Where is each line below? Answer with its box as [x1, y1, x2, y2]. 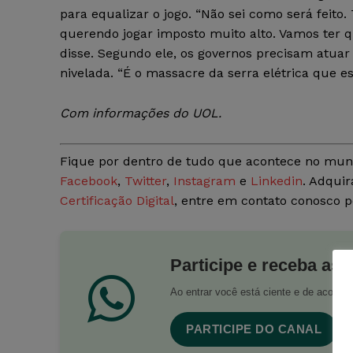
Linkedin [251, 173, 303, 189]
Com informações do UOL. [60, 106, 221, 121]
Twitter [124, 173, 166, 189]
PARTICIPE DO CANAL [186, 322, 321, 336]
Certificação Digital [60, 193, 174, 209]
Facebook [60, 173, 117, 189]
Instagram [173, 173, 236, 189]
